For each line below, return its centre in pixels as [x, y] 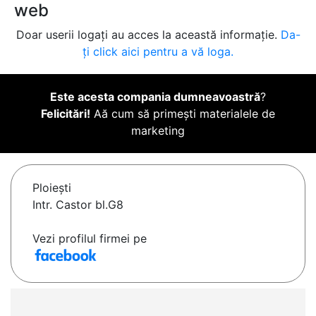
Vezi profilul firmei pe [90, 239]
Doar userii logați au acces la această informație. [148, 35]
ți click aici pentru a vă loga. [158, 52]
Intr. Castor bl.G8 [78, 205]
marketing [158, 131]
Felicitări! [66, 114]
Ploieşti [52, 188]
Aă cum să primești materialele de [183, 114]
